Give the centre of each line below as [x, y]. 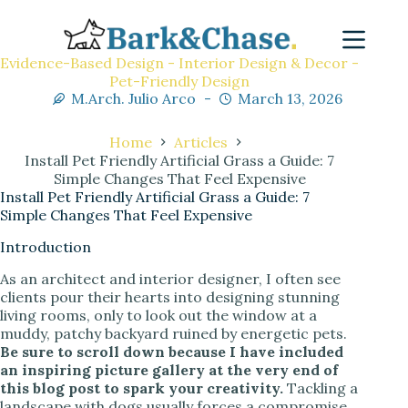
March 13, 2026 [291, 98]
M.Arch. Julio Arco [134, 98]
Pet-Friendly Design [180, 81]
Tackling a [321, 388]
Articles [201, 142]
